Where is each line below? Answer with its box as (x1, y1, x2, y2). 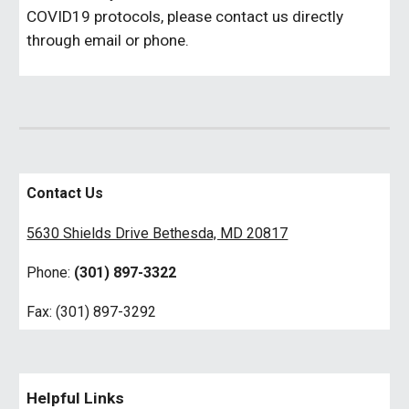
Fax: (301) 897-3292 (26, 303, 157, 320)
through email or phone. (26, 31, 190, 49)
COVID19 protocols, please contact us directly (26, 7, 344, 26)
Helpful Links (26, 389, 125, 407)
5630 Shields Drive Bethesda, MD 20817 (26, 225, 288, 242)
